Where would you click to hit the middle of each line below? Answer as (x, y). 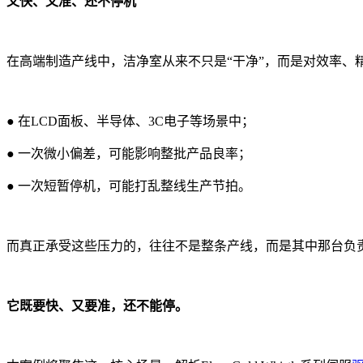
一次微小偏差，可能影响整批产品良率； (135, 153)
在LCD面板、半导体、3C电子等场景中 (130, 121)
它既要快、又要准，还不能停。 (97, 305)
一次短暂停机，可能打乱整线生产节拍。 (135, 186)
